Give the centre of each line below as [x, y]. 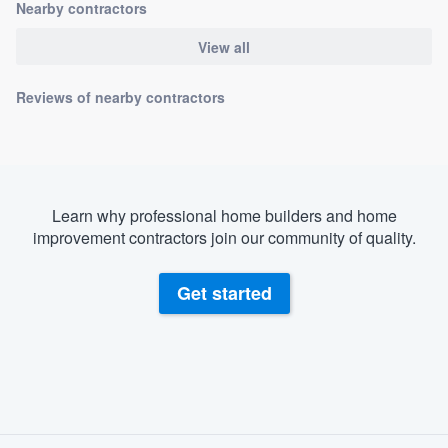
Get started [224, 293]
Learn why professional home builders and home [224, 215]
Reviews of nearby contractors [120, 96]
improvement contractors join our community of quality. [224, 237]
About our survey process [224, 412]
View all [224, 46]
